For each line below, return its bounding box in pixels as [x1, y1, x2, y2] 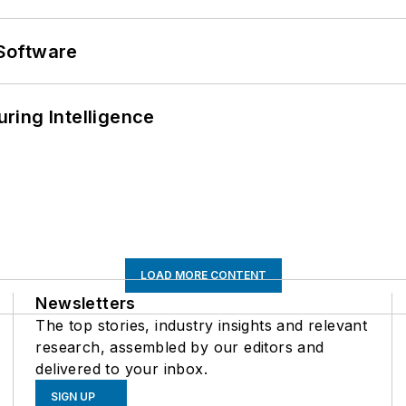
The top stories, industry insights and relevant [35, 315, 368, 334]
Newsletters [35, 293, 136, 313]
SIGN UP [51, 389, 96, 403]
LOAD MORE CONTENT [140, 267, 266, 282]
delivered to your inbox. [35, 359, 208, 378]
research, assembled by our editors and [35, 337, 324, 356]
